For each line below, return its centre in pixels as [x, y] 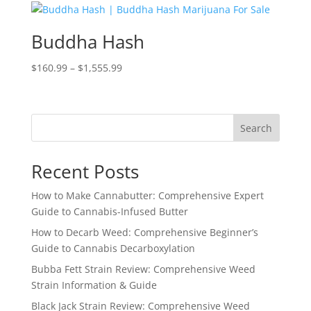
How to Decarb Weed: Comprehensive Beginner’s [144, 233]
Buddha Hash [87, 42]
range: [136, 83]
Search [257, 128]
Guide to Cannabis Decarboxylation [113, 249]
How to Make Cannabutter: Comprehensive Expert [147, 196]
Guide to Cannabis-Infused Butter [109, 212]
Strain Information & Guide [94, 285]
